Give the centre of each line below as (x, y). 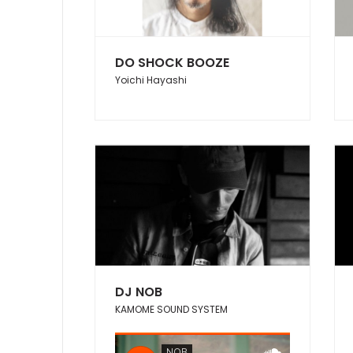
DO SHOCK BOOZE (172, 63)
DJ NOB (139, 292)
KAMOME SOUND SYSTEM (171, 310)
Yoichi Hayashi (151, 80)
